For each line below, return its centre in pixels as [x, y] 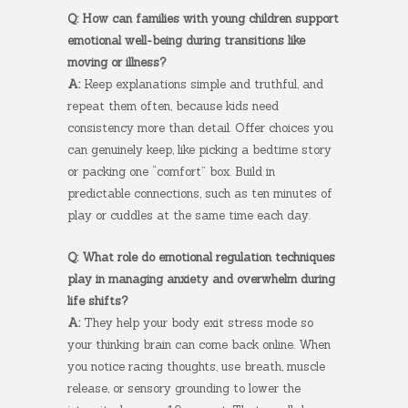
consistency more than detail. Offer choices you [200, 128]
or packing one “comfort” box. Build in [171, 172]
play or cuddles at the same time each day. [189, 215]
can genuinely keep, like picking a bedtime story [199, 150]
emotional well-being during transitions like [186, 41]
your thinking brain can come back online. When [199, 345]
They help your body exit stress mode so [197, 323]
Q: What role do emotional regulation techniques [201, 257]
